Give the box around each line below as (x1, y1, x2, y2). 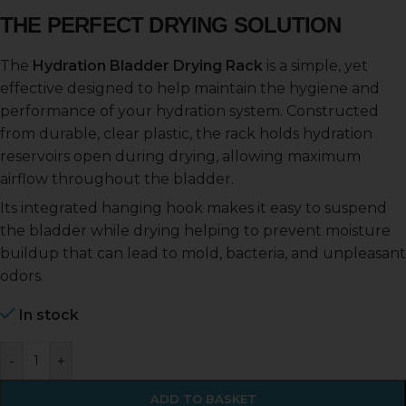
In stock (18, 306, 79, 324)
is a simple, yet (263, 57, 368, 75)
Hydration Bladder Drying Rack (33, 57, 263, 75)
